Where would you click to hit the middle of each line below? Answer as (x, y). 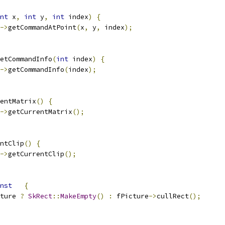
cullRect (173, 196)
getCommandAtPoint (42, 27)
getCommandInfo (36, 70)
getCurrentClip (36, 154)
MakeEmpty (78, 196)
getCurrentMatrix (40, 112)
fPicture (131, 196)
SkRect (40, 196)
